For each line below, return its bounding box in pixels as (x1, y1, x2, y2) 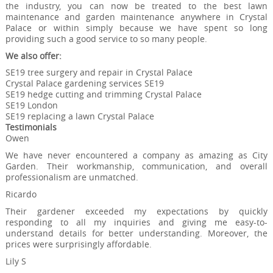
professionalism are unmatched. (5, 171, 138, 183)
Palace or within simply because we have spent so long (5, 21, 268, 34)
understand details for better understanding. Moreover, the (5, 227, 268, 239)
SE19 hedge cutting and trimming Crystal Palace (5, 88, 202, 101)
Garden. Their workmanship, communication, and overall (5, 160, 268, 172)
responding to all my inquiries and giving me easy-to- (5, 216, 268, 228)
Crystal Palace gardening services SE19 (5, 77, 164, 90)
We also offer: (5, 49, 62, 62)
